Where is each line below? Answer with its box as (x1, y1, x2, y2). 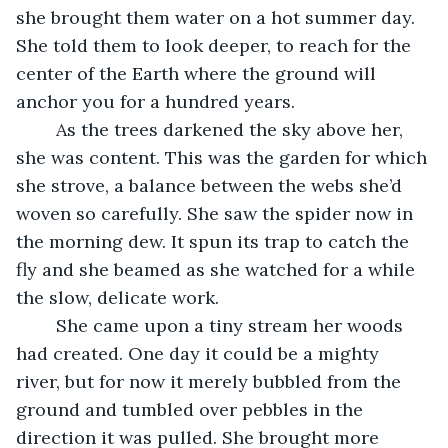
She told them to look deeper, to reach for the (16, 33, 416, 57)
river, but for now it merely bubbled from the (16, 369, 406, 393)
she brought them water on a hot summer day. (16, 5, 420, 29)
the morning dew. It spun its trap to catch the (16, 229, 414, 253)
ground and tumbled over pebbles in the (16, 397, 368, 421)
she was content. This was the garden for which (16, 145, 432, 169)
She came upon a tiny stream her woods (36, 313, 56, 337)
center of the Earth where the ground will (16, 61, 381, 85)
